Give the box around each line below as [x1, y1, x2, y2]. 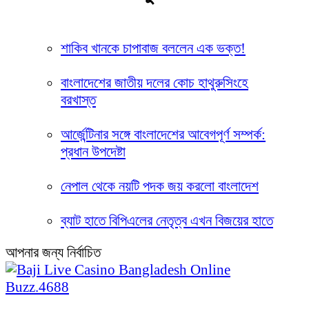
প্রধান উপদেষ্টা [61, 143, 126, 160]
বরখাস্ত [61, 91, 96, 108]
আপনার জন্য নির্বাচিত [6, 243, 101, 261]
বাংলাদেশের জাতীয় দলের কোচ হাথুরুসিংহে [61, 74, 248, 91]
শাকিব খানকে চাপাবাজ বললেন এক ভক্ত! [61, 39, 246, 57]
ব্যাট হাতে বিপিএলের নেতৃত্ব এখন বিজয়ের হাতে [61, 212, 273, 229]
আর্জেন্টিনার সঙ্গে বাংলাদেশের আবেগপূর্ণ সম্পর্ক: [61, 126, 266, 143]
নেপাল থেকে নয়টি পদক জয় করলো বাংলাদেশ [61, 177, 259, 195]
